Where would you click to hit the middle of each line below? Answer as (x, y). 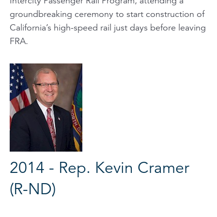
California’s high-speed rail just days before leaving (108, 27)
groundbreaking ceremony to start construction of (107, 14)
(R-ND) (33, 189)
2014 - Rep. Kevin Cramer (100, 168)
